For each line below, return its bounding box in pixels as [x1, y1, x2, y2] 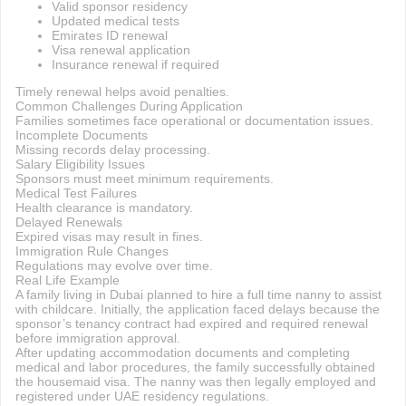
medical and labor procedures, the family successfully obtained [14, 360, 375, 374]
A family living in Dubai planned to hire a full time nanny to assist [14, 287, 382, 302]
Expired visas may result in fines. [14, 229, 203, 244]
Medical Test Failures [14, 186, 137, 200]
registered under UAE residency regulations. [14, 389, 269, 403]
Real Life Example [14, 273, 120, 287]
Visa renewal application [51, 43, 190, 57]
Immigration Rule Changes [14, 244, 169, 258]
